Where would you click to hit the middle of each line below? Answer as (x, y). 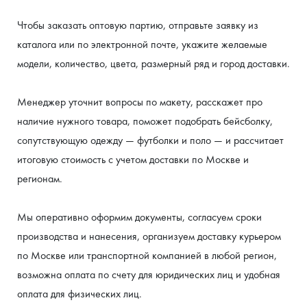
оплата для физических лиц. (79, 294)
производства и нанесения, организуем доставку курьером (149, 236)
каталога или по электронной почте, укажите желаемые (142, 44)
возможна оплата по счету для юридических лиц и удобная (149, 274)
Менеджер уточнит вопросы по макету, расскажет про (140, 102)
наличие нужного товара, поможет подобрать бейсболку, (145, 121)
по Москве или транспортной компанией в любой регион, (147, 255)
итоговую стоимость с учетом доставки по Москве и (133, 159)
